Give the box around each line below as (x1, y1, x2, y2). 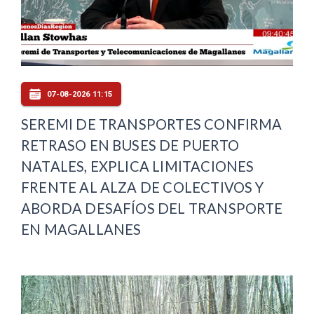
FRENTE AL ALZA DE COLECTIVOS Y (21, 179, 264, 196)
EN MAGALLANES (21, 221, 142, 238)
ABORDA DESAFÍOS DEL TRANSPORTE (21, 200, 283, 217)
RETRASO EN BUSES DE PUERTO (21, 137, 239, 153)
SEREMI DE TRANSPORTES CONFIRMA (21, 116, 282, 132)
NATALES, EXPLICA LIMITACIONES (21, 158, 254, 175)
